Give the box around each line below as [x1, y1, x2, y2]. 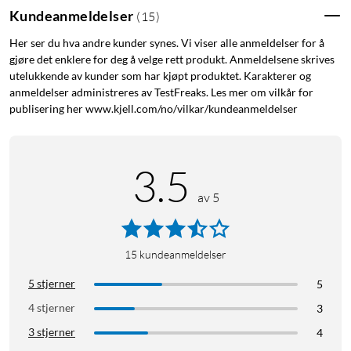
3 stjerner [28, 325, 75, 339]
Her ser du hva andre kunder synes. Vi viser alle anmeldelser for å [9, 36, 324, 50]
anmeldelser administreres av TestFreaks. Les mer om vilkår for [9, 85, 313, 100]
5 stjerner [28, 277, 75, 291]
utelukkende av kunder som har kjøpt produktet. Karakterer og [9, 69, 311, 83]
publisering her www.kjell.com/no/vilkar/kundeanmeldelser [9, 102, 298, 116]
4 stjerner [28, 301, 75, 315]
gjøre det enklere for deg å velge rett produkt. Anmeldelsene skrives [9, 52, 335, 67]
